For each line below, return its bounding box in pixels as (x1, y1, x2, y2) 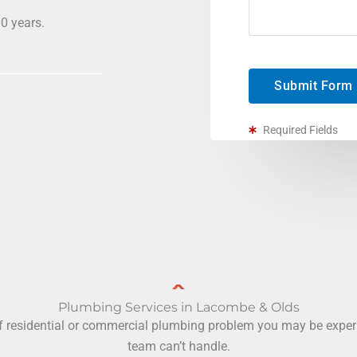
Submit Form (274, 78, 353, 93)
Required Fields (262, 124, 338, 136)
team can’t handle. (127, 339, 230, 354)
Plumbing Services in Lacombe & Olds (57, 300, 300, 315)
